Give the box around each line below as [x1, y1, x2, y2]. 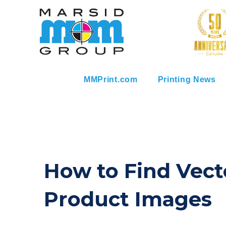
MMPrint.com [83, 75, 138, 84]
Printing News [157, 75, 216, 84]
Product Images [44, 187, 212, 212]
